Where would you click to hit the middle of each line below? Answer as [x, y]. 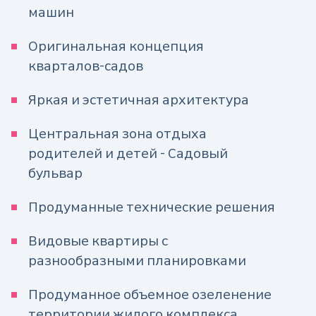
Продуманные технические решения [152, 207]
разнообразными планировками [137, 261]
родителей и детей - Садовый [128, 154]
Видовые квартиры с [98, 241]
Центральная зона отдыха [117, 134]
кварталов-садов [86, 66]
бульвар [55, 174]
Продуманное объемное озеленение [150, 295]
